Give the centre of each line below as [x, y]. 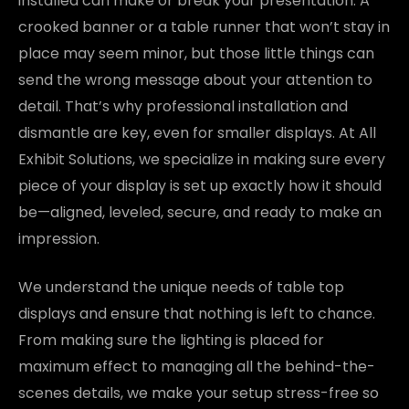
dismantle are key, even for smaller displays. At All [197, 132]
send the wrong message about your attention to [195, 79]
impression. [59, 238]
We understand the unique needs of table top [181, 287]
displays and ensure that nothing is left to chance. [197, 313]
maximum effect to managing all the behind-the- [197, 366]
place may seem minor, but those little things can [196, 53]
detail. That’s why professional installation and [183, 106]
